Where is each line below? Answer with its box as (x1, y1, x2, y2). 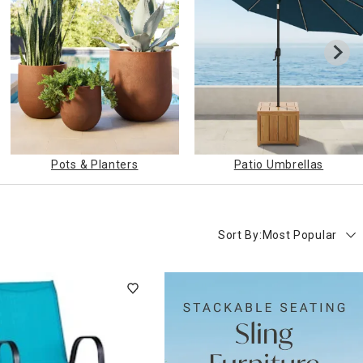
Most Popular (262, 228, 337, 242)
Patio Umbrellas (233, 158, 324, 172)
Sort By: (217, 228, 263, 242)
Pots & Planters (51, 158, 139, 172)
